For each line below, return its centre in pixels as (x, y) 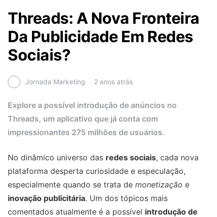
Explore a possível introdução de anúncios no (92, 105)
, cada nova (177, 157)
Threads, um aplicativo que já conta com (83, 118)
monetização (159, 184)
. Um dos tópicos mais (126, 198)
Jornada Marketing (55, 82)
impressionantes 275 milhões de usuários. (86, 132)
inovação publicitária (46, 198)
